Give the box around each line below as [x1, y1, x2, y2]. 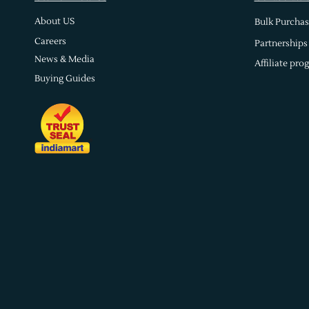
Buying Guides [34, 72, 95, 84]
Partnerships [254, 37, 308, 49]
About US [34, 16, 74, 28]
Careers [34, 35, 66, 47]
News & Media [34, 54, 94, 66]
